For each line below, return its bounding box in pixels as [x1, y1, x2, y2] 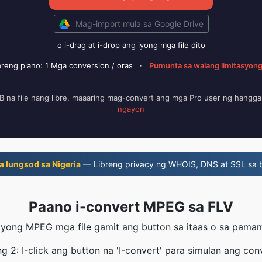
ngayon [118, 104, 144, 113]
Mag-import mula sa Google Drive [75, 19, 204, 29]
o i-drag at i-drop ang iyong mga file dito [57, 40, 205, 50]
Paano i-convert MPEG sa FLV [29, 198, 233, 215]
